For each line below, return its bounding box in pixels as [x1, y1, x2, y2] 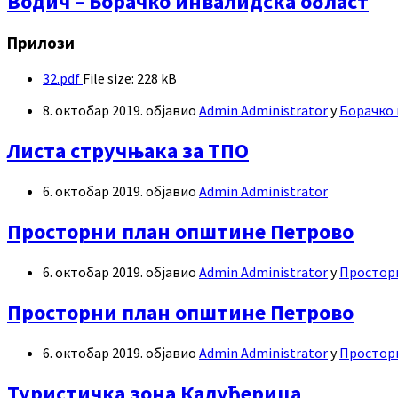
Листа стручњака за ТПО [7, 137, 249, 165]
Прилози [7, 32, 75, 53]
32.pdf [43, 69, 83, 88]
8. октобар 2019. [43, 101, 146, 120]
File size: [83, 69, 134, 88]
